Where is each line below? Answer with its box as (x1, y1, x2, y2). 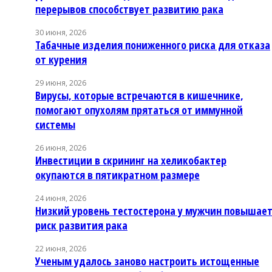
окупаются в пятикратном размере (35, 167, 200, 182)
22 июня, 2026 (35, 243, 86, 254)
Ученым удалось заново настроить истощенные (35, 253, 259, 268)
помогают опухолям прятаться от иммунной (35, 102, 243, 117)
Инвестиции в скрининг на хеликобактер (35, 152, 226, 168)
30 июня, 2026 (35, 27, 86, 38)
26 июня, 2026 (35, 142, 86, 153)
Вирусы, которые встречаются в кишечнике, (35, 87, 243, 103)
